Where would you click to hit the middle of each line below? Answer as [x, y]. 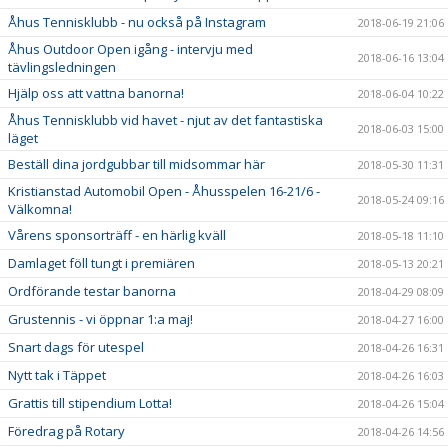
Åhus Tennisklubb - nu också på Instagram [137, 22]
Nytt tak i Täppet [57, 375]
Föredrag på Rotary [66, 431]
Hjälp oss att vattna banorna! [96, 93]
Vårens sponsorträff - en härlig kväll [117, 235]
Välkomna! [40, 209]
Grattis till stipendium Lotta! [90, 403]
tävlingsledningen [62, 67]
